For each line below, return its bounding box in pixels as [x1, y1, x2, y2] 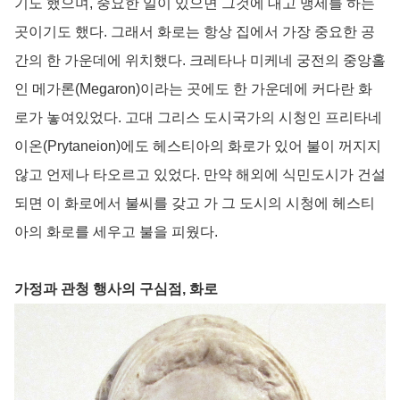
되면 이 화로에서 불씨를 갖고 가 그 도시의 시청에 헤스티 [14, 196, 375, 212]
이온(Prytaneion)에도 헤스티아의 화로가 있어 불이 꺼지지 [14, 138, 381, 154]
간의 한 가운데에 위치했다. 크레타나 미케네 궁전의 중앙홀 [14, 53, 386, 69]
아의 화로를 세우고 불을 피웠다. [14, 224, 218, 240]
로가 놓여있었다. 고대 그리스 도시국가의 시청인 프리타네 [14, 110, 382, 126]
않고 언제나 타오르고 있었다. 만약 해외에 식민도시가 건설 [14, 167, 386, 183]
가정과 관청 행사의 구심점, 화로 [14, 281, 218, 297]
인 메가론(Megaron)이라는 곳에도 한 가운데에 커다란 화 [14, 81, 372, 97]
